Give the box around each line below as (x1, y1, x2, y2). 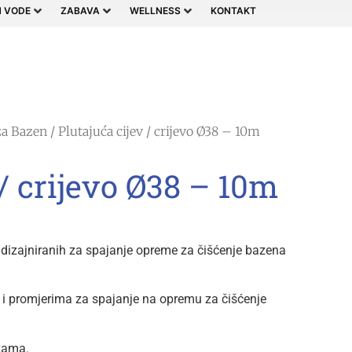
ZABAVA (60, 5, 100, 16)
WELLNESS (130, 5, 181, 16)
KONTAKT (211, 5, 256, 16)
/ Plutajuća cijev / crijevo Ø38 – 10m (46, 123, 260, 139)
